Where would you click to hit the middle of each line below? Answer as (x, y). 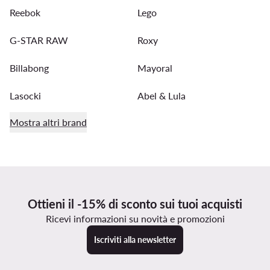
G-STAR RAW (39, 40)
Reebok (25, 12)
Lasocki (25, 95)
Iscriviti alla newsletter (135, 239)
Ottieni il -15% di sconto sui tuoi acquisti (135, 203)
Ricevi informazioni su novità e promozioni (135, 218)
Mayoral (155, 67)
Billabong (29, 67)
